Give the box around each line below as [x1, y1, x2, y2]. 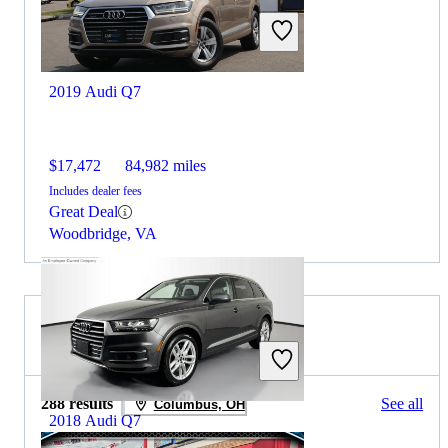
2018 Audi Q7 [49, 412, 141, 430]
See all [381, 395, 423, 413]
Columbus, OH [153, 396, 245, 412]
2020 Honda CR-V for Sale [41, 333, 270, 356]
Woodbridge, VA [49, 225, 157, 243]
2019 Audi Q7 [49, 83, 141, 101]
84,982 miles [125, 157, 206, 175]
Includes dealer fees [49, 184, 142, 199]
